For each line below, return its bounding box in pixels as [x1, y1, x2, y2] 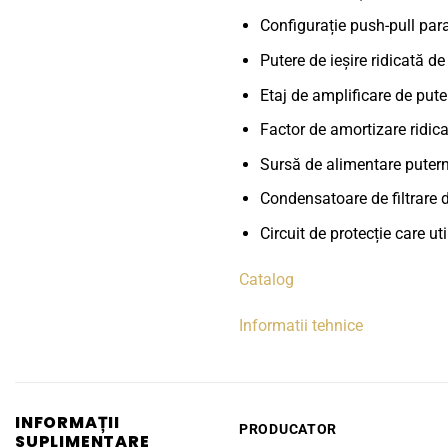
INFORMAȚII [15, 411, 120, 435]
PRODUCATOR [239, 421, 338, 439]
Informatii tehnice [239, 315, 363, 335]
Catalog [239, 269, 294, 289]
